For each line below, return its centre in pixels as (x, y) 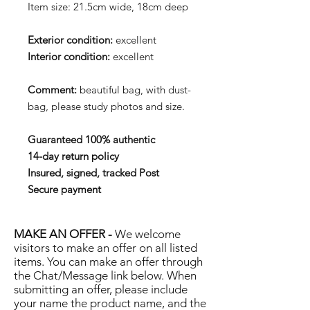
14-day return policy (73, 156)
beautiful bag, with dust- (134, 90)
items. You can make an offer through (108, 262)
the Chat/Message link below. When (105, 275)
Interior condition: (69, 56)
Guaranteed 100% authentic (91, 139)
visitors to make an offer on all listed (106, 248)
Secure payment (64, 189)
